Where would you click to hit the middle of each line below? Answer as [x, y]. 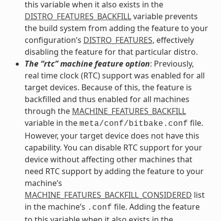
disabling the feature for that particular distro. [111, 52]
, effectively [173, 40]
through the [48, 111]
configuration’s [54, 40]
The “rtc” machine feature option [87, 63]
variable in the [52, 123]
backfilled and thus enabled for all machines [107, 99]
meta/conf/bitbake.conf [133, 124]
